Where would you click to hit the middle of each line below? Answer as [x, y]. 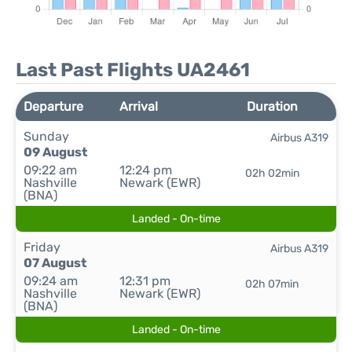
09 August [55, 152]
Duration [272, 106]
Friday [42, 247]
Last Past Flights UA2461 [133, 70]
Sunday [46, 136]
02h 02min [272, 173]
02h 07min [272, 284]
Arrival [139, 106]
